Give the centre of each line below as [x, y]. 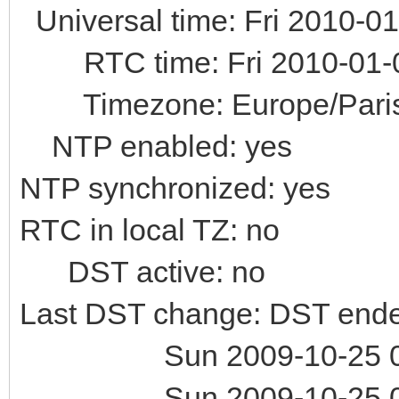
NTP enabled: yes [156, 146]
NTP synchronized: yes [175, 187]
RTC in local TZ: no [150, 229]
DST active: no [142, 271]
